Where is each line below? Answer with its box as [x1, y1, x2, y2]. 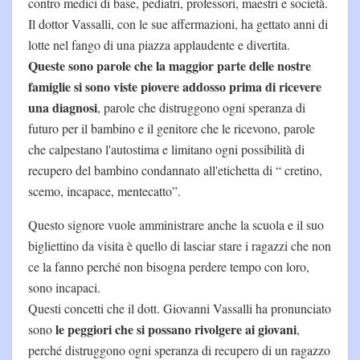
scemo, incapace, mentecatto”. [28, 182, 181, 199]
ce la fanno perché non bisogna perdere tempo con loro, [28, 257, 309, 275]
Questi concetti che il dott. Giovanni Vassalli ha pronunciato [28, 299, 331, 317]
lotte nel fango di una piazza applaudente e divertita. [28, 35, 290, 53]
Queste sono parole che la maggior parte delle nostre [28, 55, 311, 75]
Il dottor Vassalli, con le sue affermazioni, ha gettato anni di [28, 14, 328, 32]
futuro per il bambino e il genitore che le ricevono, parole [28, 119, 315, 137]
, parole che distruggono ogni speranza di [97, 98, 305, 116]
